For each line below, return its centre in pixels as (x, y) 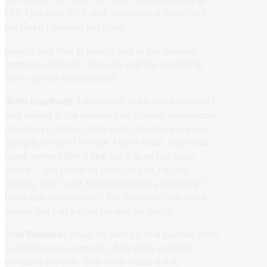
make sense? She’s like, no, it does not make (100, 156)
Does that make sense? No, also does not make (105, 197)
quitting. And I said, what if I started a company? (105, 183)
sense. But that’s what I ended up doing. (89, 211)
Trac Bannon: (35, 235)
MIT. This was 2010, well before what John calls (105, 13)
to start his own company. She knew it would (98, 248)
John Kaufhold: (40, 101)
